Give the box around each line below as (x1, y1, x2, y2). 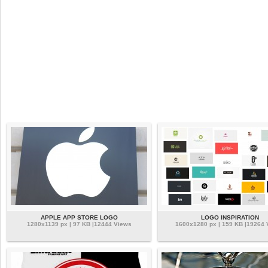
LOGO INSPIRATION (200, 214, 259, 221)
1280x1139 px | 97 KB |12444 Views (26, 220, 132, 227)
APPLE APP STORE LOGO (40, 214, 118, 221)
